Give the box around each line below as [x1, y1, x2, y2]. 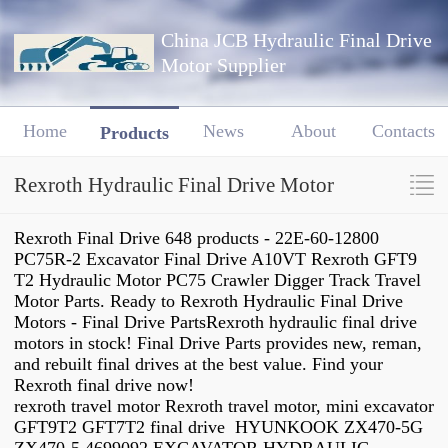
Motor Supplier [161, 55, 286, 76]
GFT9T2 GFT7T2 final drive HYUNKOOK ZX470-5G [14, 417, 423, 438]
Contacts [371, 121, 435, 142]
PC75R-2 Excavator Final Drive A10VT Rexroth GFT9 [14, 249, 417, 270]
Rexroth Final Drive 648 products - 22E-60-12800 [14, 228, 379, 249]
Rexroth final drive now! [14, 375, 194, 396]
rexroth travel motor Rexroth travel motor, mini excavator [14, 396, 434, 417]
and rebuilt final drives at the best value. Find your [14, 354, 383, 375]
